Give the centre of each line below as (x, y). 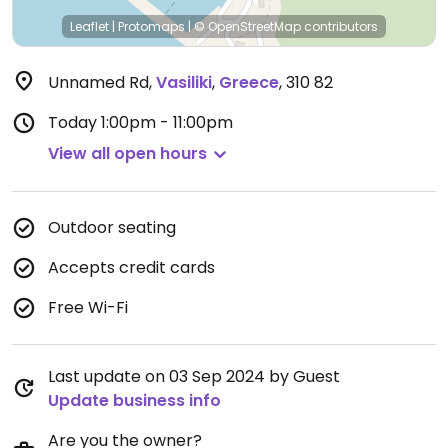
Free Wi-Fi (88, 307)
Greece (249, 82)
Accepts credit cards (131, 267)
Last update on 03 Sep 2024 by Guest (194, 376)
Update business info (134, 400)
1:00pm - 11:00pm (167, 122)
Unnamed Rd (98, 82)
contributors (339, 26)
